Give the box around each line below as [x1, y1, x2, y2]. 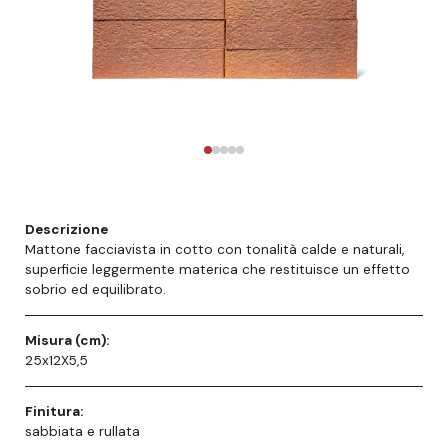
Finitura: [25, 402, 83, 420]
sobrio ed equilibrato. [25, 280, 166, 298]
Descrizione [25, 220, 108, 238]
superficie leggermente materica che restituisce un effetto [25, 260, 410, 278]
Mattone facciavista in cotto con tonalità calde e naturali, [25, 240, 404, 258]
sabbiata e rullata [25, 422, 140, 440]
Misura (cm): [25, 331, 109, 349]
